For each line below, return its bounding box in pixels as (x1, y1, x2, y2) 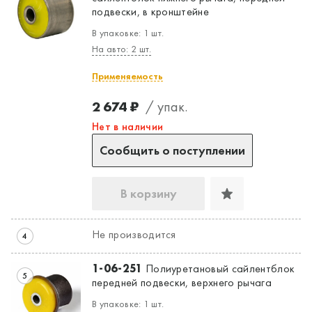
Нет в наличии (92, 118, 164, 134)
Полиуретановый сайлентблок (142, 260, 295, 276)
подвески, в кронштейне (92, 3, 210, 19)
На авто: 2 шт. (92, 42, 152, 55)
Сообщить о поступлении (100, 141, 245, 158)
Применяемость (92, 69, 163, 82)
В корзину (120, 185, 177, 201)
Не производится (92, 226, 176, 242)
